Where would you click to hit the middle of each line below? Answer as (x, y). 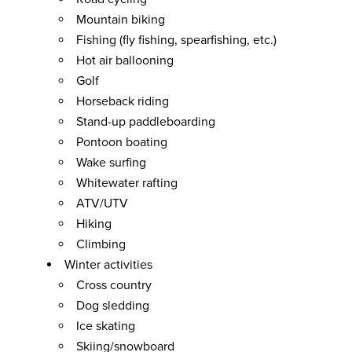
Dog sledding (113, 306)
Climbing (101, 244)
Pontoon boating (122, 142)
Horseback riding (123, 101)
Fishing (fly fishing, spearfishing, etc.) (176, 40)
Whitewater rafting (127, 183)
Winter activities (108, 265)
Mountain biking (121, 20)
